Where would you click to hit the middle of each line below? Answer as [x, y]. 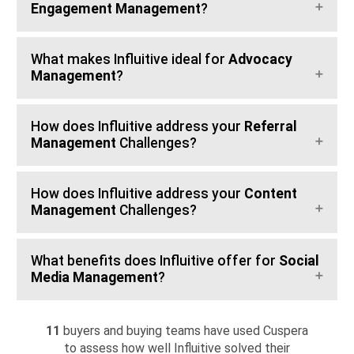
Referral [271, 127]
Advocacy [260, 60]
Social [299, 261]
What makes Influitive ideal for [130, 60]
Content [271, 194]
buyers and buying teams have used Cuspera [186, 331]
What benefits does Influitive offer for [155, 261]
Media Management [94, 278]
